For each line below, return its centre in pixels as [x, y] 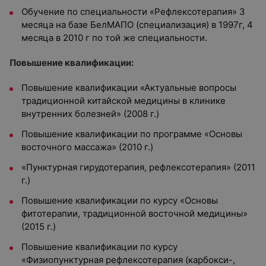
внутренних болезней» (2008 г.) [90, 114]
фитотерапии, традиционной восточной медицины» [134, 213]
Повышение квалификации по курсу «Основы [120, 200]
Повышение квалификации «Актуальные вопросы [129, 88]
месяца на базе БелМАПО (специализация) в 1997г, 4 [137, 25]
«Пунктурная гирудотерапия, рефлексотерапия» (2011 [138, 167]
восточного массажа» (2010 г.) [87, 147]
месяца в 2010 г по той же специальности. [114, 38]
